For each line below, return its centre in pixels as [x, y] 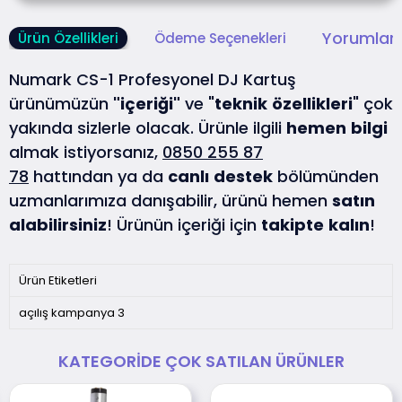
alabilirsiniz [58, 225]
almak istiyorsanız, [86, 153]
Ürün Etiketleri [58, 281]
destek [243, 177]
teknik [241, 104]
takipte [293, 225]
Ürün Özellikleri [68, 39]
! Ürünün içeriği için [184, 225]
